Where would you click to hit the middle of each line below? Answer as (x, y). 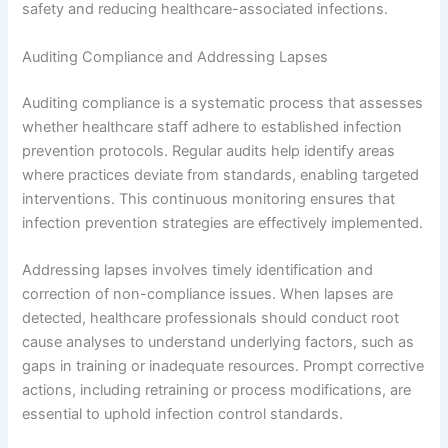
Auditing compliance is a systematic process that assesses (223, 102)
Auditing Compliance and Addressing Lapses (175, 56)
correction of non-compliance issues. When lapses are (208, 293)
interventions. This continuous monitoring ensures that (209, 198)
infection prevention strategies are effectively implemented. (223, 222)
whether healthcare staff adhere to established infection (212, 126)
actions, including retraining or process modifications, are (217, 389)
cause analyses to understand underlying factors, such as (218, 341)
